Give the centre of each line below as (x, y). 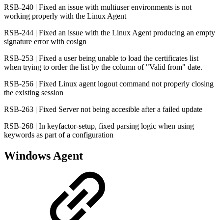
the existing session (34, 93)
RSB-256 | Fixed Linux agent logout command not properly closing (109, 84)
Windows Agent (43, 156)
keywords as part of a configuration (59, 135)
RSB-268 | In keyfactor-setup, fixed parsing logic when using (99, 126)
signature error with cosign (45, 42)
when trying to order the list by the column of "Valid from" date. (103, 67)
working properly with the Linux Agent (65, 16)
